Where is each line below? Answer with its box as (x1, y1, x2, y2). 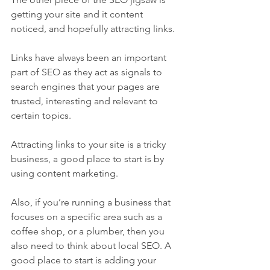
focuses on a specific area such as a (11, 211, 165, 223)
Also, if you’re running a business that (11, 196, 173, 209)
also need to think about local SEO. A (11, 240, 174, 252)
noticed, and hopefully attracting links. (11, 23, 175, 35)
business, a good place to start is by (11, 153, 166, 165)
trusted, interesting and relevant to (11, 95, 160, 107)
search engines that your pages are (11, 81, 162, 93)
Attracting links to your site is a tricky (11, 139, 168, 151)
